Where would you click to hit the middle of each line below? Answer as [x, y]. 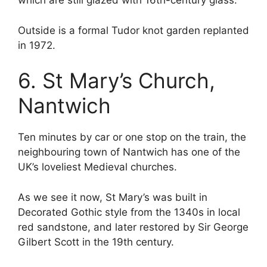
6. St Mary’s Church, [117, 81]
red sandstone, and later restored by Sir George [133, 227]
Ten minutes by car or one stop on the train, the [132, 137]
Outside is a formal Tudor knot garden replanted [133, 30]
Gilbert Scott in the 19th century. [96, 242]
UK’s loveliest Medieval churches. [97, 167]
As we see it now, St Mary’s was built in [113, 197]
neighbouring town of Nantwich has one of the [129, 152]
